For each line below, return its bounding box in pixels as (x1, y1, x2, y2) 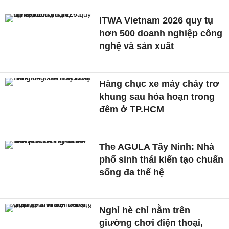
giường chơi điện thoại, (99, 217, 203, 228)
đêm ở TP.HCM (99, 104, 165, 114)
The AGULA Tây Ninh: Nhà (99, 142, 215, 152)
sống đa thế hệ (99, 167, 165, 178)
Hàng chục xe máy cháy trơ (99, 78, 220, 89)
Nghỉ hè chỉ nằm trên (99, 204, 191, 215)
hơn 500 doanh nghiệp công (99, 28, 223, 38)
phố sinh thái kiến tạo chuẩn (99, 154, 224, 165)
